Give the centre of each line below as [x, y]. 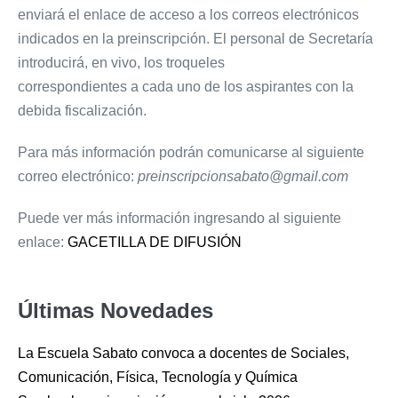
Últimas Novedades [115, 311]
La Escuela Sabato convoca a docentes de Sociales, [183, 354]
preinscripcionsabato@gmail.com [243, 177]
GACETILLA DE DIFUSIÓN [153, 243]
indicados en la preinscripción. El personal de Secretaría [195, 39]
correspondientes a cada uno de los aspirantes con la [186, 87]
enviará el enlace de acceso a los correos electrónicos [188, 15]
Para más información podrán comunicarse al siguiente [191, 153]
